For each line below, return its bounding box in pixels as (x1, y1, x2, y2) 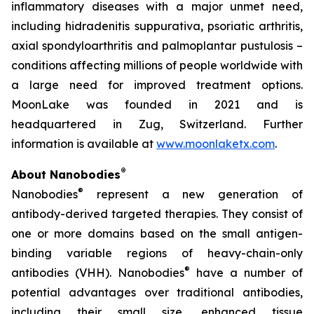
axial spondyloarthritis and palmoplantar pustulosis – (11, 39, 303, 53)
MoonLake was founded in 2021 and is (11, 97, 303, 111)
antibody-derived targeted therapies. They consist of (11, 207, 303, 221)
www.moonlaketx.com (156, 137, 275, 151)
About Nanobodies (11, 168, 121, 182)
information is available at (11, 137, 156, 151)
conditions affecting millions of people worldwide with (11, 58, 303, 72)
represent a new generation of (83, 187, 303, 201)
